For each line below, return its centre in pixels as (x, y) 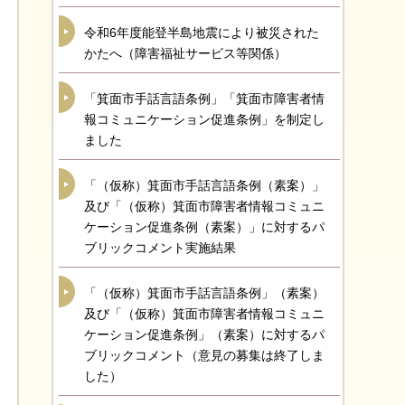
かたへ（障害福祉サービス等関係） (185, 53)
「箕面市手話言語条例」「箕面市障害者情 (204, 99)
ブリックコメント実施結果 (160, 248)
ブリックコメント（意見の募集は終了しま (204, 355)
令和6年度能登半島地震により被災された (202, 33)
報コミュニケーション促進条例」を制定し (204, 119)
